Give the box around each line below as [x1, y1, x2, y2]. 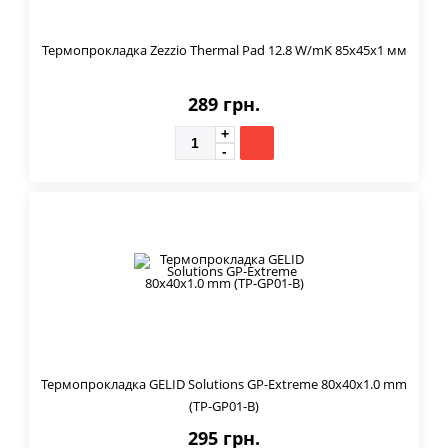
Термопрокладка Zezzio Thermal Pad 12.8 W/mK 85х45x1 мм [41, 40, 407, 59]
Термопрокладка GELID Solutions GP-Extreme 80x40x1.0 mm [41, 374, 407, 393]
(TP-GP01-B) [189, 396, 259, 415]
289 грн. [188, 91, 260, 116]
